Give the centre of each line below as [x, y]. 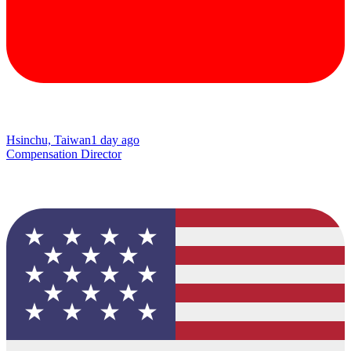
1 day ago [115, 140]
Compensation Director [64, 154]
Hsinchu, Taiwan [49, 140]
